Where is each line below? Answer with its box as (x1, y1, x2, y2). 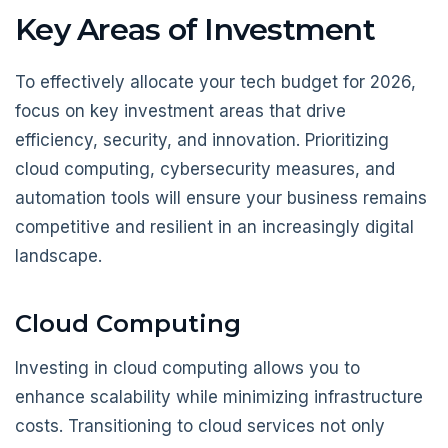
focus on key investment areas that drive (15, 100, 346, 121)
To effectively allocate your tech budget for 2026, (15, 71, 416, 92)
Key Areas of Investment (15, 11, 375, 49)
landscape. (15, 245, 102, 266)
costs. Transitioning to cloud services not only (15, 415, 385, 436)
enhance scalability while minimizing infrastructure (15, 386, 423, 407)
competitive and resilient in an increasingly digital (15, 216, 414, 237)
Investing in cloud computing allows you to (15, 357, 360, 378)
